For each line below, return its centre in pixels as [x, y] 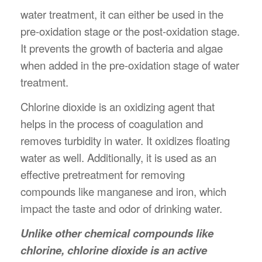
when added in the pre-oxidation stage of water [130, 65]
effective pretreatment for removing [103, 174]
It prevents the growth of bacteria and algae [122, 48]
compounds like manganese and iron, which [123, 191]
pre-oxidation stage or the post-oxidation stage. [130, 31]
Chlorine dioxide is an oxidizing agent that [118, 106]
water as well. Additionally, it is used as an [118, 157]
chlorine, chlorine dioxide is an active [114, 250]
